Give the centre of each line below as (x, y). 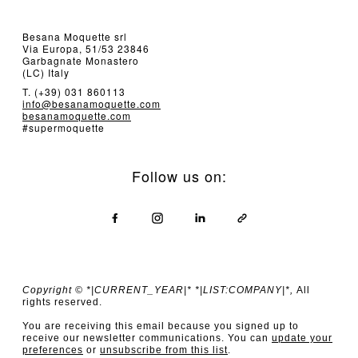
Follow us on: (179, 176)
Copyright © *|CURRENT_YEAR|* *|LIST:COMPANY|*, (159, 290)
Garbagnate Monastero (81, 60)
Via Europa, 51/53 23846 (86, 48)
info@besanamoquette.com (91, 103)
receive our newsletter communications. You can (147, 338)
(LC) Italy (46, 72)
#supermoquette (64, 127)
